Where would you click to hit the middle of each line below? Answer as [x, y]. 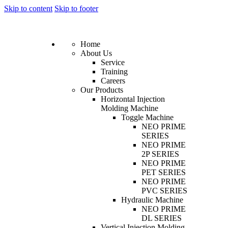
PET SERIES [164, 172]
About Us [96, 53]
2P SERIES [160, 154]
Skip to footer [76, 8]
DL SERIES [162, 218]
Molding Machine [130, 108]
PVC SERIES [164, 191]
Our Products [102, 90]
